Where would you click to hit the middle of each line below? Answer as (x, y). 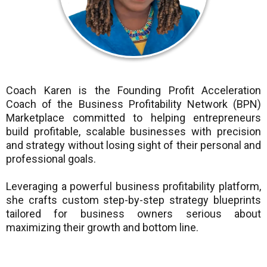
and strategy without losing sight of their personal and (133, 145)
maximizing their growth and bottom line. (102, 228)
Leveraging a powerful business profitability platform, (133, 187)
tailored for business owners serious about (133, 214)
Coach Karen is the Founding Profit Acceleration (133, 91)
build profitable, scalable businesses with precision (133, 132)
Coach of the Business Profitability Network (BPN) (133, 104)
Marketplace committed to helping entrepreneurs (133, 118)
